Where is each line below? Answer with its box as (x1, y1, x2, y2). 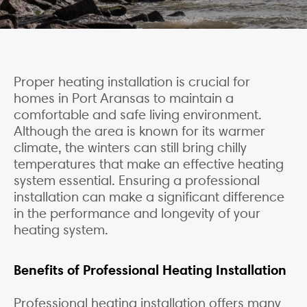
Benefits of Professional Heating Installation (14, 262, 286, 279)
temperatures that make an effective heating (14, 156, 284, 173)
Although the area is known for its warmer (14, 123, 265, 140)
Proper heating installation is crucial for (14, 73, 250, 90)
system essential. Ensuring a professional (14, 172, 260, 189)
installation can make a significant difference (14, 188, 284, 206)
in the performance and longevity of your (14, 205, 260, 222)
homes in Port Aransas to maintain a (14, 90, 234, 107)
